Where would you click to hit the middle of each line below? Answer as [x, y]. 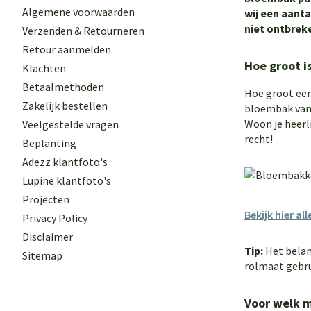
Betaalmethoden [63, 87]
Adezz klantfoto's [65, 162]
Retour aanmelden [67, 49]
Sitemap [42, 255]
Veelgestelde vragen [70, 124]
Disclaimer [48, 237]
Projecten [46, 199]
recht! [259, 139]
